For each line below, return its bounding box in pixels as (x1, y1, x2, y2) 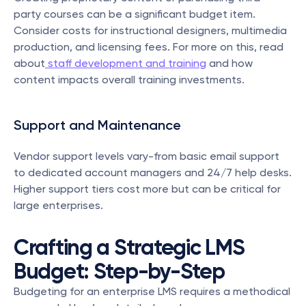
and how (206, 57, 253, 70)
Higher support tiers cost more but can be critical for (14, 182, 281, 195)
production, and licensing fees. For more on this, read (14, 40, 283, 53)
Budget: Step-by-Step (14, 258, 225, 284)
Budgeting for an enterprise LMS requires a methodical (14, 285, 290, 298)
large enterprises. (14, 199, 103, 212)
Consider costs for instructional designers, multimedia (14, 24, 287, 37)
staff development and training (45, 57, 206, 70)
